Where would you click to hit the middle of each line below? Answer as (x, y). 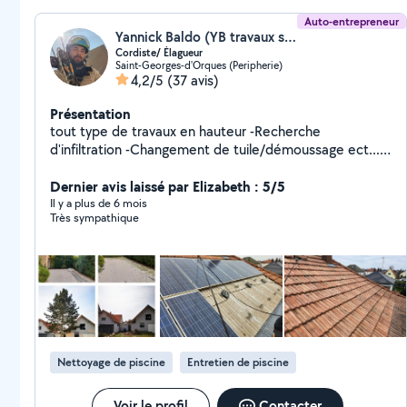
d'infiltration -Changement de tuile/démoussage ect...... (88, 149)
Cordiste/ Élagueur (159, 53)
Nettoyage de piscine (111, 362)
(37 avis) (193, 80)
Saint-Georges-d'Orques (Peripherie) (199, 65)
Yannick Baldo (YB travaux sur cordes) (290, 37)
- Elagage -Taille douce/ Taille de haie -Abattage (196, 168)
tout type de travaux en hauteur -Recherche (150, 131)
